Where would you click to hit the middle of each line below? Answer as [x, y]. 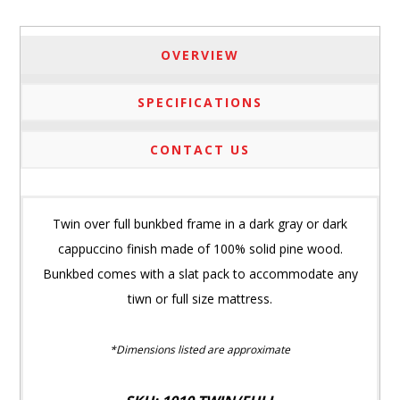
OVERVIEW [200, 54]
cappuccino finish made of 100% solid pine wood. [200, 248]
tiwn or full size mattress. [200, 298]
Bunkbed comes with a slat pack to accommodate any [200, 273]
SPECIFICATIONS [200, 102]
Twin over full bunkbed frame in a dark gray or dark [200, 223]
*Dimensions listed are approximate [200, 349]
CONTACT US [200, 149]
